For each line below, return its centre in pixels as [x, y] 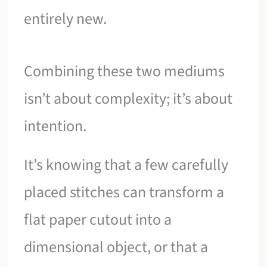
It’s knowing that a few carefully [126, 165]
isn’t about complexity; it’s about [128, 98]
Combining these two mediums [125, 71]
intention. [55, 126]
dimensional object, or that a [116, 247]
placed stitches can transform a [124, 193]
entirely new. [66, 19]
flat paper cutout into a [98, 220]
